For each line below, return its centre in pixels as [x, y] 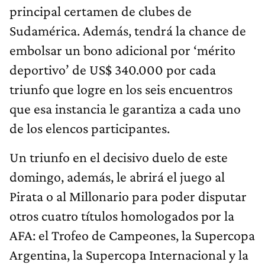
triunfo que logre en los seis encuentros [121, 89]
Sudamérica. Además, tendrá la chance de [128, 31]
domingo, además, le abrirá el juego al [117, 177]
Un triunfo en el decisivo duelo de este [119, 157]
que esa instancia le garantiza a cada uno [125, 109]
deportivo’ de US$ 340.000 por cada [113, 70]
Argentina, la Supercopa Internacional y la [129, 255]
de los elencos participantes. [90, 128]
